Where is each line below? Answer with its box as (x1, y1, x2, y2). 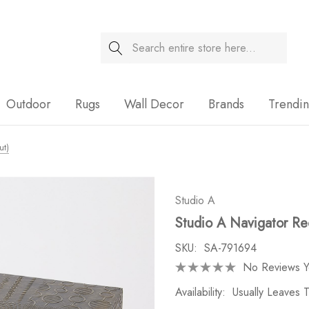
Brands (208, 95, 244, 113)
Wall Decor (124, 95, 184, 113)
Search (100, 33, 133, 49)
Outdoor (6, 95, 51, 113)
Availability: (175, 284, 226, 300)
